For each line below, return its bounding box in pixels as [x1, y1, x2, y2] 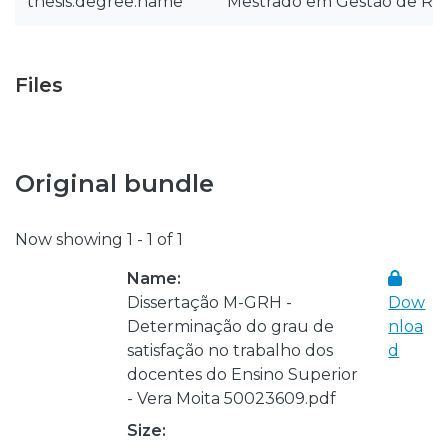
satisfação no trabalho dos [127, 340, 333, 360]
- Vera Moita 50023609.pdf [127, 388, 336, 408]
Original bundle [15, 169, 214, 198]
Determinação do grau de [127, 316, 334, 336]
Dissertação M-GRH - [127, 292, 292, 312]
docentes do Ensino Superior [127, 364, 358, 384]
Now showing [15, 229, 127, 249]
